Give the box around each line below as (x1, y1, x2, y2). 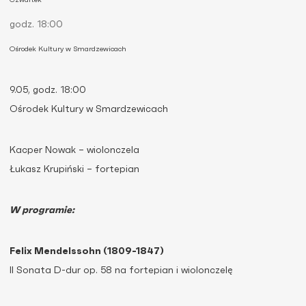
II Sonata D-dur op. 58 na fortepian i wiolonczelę (10, 266, 233, 276)
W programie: (10, 206, 74, 216)
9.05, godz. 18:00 (10, 85, 86, 96)
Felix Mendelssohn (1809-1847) (10, 247, 164, 257)
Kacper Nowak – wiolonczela (10, 145, 139, 156)
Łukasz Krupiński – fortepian (10, 165, 139, 175)
